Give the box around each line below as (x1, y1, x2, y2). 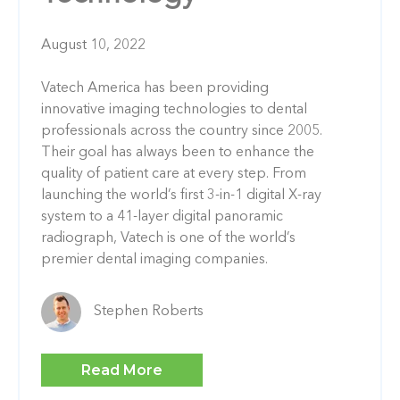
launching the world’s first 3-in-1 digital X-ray (41, 187, 321, 203)
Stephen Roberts (94, 304, 204, 320)
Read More (81, 361, 162, 379)
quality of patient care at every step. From (41, 166, 306, 181)
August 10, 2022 (41, 37, 146, 53)
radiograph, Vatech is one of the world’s (41, 230, 296, 246)
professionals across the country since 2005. (41, 123, 322, 138)
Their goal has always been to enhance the (41, 145, 314, 160)
